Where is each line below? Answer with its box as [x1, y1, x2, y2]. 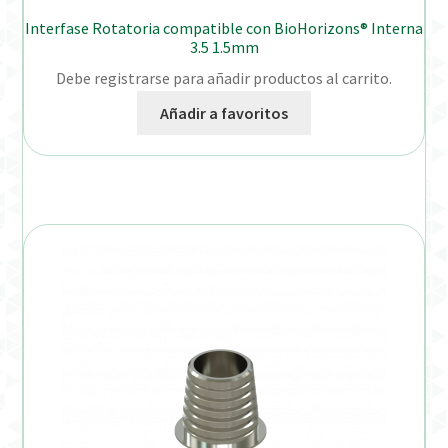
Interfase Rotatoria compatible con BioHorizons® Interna [25, 18, 423, 38]
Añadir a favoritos [160, 102, 288, 123]
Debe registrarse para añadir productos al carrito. [56, 67, 392, 88]
